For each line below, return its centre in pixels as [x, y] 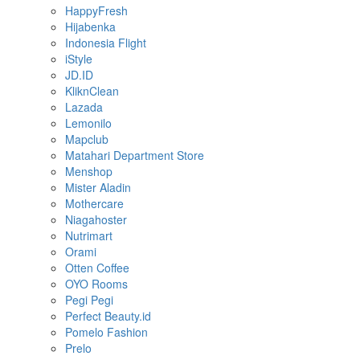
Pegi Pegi [89, 300]
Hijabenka [90, 27]
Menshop [89, 171]
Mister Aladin [98, 187]
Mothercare [94, 203]
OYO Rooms [96, 284]
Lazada [84, 107]
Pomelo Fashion [106, 332]
